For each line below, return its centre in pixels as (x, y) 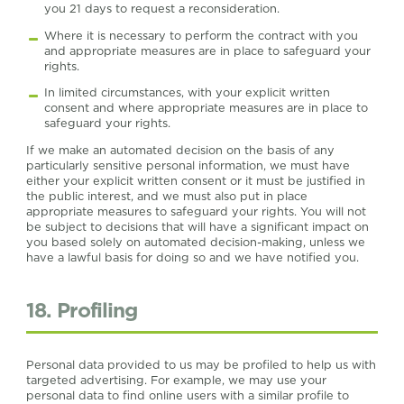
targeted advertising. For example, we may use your (177, 380)
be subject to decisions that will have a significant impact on (198, 227)
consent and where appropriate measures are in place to (206, 108)
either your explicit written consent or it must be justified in (196, 181)
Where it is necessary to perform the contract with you (201, 35)
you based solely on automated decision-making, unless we (196, 243)
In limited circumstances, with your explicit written (187, 93)
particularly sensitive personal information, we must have (188, 166)
